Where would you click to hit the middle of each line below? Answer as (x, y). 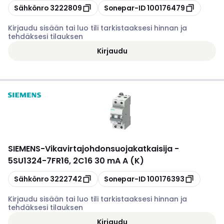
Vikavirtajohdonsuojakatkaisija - (112, 149)
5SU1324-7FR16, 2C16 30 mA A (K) (76, 161)
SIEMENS (24, 149)
